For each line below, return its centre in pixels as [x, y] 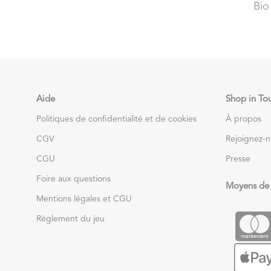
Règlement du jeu [70, 219]
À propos [243, 119]
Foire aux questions [73, 179]
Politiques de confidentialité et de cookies [116, 119]
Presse [238, 159]
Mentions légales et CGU [84, 199]
